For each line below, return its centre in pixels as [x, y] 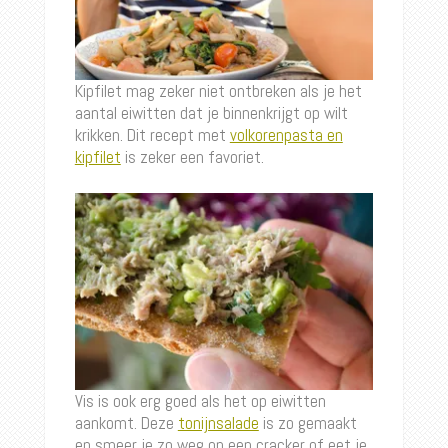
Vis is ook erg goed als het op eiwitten [200, 401]
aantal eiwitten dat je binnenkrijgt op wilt [211, 113]
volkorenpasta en [286, 135]
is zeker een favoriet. [192, 157]
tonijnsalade [218, 423]
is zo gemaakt [307, 423]
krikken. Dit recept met [152, 135]
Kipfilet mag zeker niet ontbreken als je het [218, 91]
